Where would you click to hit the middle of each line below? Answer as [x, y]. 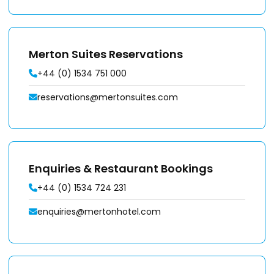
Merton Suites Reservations [106, 54]
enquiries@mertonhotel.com [99, 212]
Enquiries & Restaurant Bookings [121, 168]
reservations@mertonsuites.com [108, 97]
